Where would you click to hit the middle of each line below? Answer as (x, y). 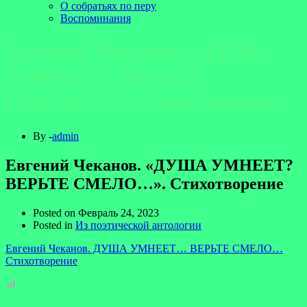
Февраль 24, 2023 (119, 212)
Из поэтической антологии (138, 225)
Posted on (56, 212)
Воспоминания (96, 18)
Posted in (54, 225)
